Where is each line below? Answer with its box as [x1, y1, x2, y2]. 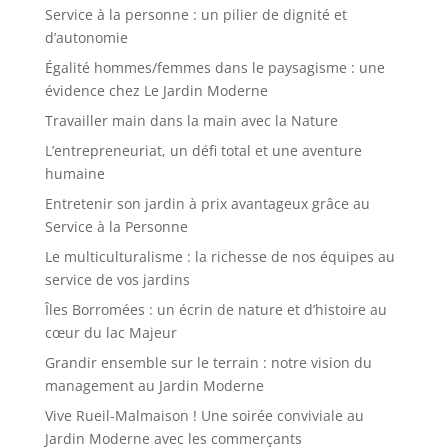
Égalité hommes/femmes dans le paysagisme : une [44, 58, 385, 78]
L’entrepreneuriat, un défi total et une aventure [44, 141, 362, 161]
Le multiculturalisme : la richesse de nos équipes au [44, 247, 395, 267]
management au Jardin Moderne [44, 376, 264, 396]
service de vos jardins [44, 270, 190, 290]
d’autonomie [44, 28, 128, 48]
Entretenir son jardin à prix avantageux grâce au [44, 194, 370, 214]
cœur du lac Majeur [44, 323, 177, 343]
